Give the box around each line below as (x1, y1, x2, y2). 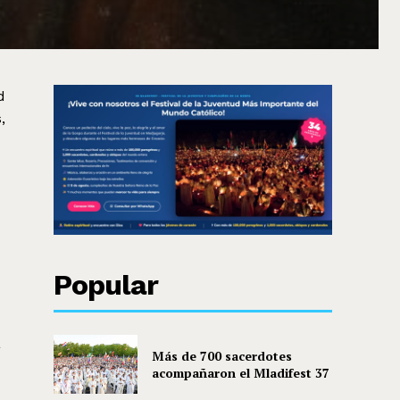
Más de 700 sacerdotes (151, 346, 292, 364)
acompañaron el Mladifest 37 (151, 363, 329, 381)
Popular (54, 268, 159, 303)
